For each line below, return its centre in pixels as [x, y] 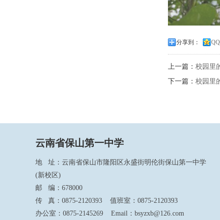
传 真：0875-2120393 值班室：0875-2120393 [107, 201]
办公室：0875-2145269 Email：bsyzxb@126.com [110, 214]
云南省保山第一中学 [80, 143]
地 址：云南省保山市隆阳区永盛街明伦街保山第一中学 [121, 163]
